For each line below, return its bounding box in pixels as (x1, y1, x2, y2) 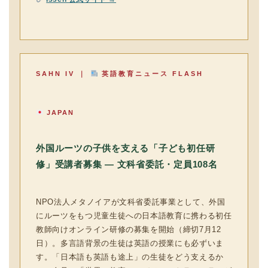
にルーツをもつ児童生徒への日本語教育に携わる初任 (36, 211, 232, 220)
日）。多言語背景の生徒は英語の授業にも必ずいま (36, 239, 224, 248)
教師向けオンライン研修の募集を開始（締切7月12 (36, 225, 221, 234)
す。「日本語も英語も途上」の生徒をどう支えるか (36, 252, 224, 261)
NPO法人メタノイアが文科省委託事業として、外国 (36, 197, 226, 206)
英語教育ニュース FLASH (98, 70, 203, 77)
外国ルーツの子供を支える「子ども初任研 (36, 143, 215, 153)
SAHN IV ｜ (36, 70, 90, 77)
